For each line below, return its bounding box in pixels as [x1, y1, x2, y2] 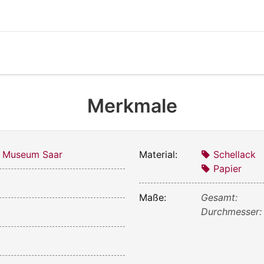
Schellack [213, 148, 256, 160]
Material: [139, 148, 177, 160]
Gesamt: [201, 191, 238, 203]
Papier [213, 162, 242, 174]
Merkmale [87, 94, 177, 117]
